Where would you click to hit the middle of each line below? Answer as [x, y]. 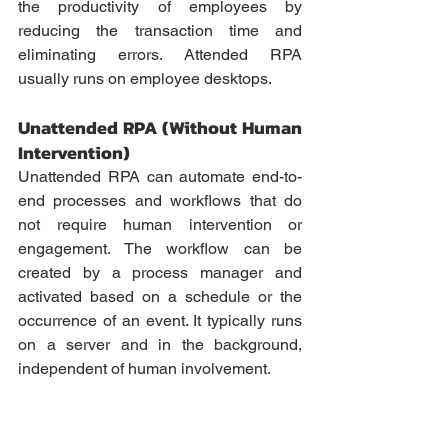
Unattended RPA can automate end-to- [160, 177]
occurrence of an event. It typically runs [160, 321]
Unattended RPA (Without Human [160, 128]
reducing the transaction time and [160, 31]
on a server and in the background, [160, 345]
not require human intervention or [160, 225]
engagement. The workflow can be [160, 249]
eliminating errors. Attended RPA [160, 55]
